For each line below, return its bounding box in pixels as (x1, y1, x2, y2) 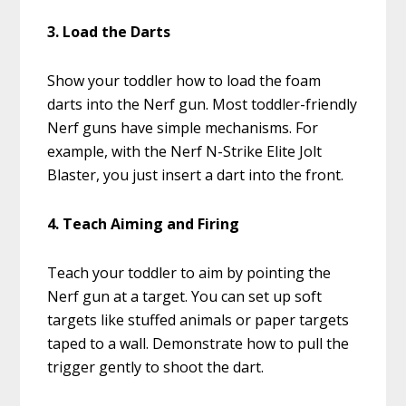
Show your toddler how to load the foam (47, 71, 322, 92)
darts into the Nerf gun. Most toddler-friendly (47, 94, 358, 115)
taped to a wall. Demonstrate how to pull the (47, 333, 350, 354)
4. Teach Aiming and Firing (47, 214, 240, 235)
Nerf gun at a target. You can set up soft (47, 286, 323, 307)
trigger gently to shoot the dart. (47, 357, 265, 378)
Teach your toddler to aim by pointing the (47, 263, 332, 284)
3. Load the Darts (47, 22, 171, 43)
